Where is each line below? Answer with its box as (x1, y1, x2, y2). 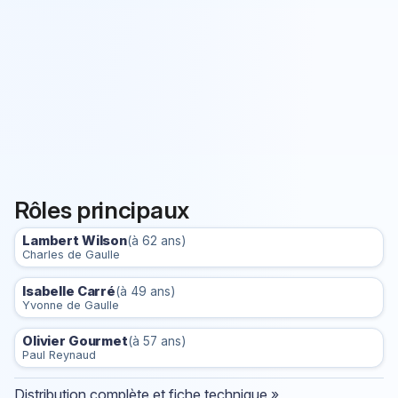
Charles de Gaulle (22, 247, 120, 261)
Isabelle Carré (22, 283, 115, 299)
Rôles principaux (14, 195, 189, 224)
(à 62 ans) (126, 233, 186, 248)
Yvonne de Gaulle (22, 298, 119, 312)
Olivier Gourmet (22, 333, 128, 350)
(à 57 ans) (127, 334, 186, 349)
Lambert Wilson (22, 232, 127, 249)
